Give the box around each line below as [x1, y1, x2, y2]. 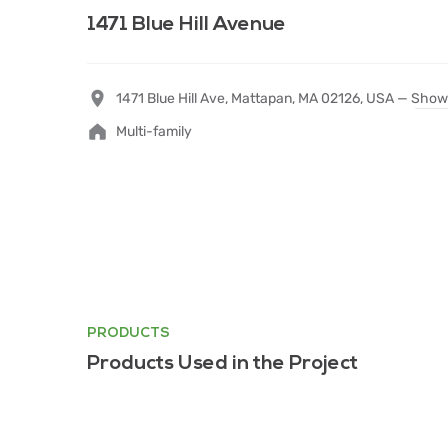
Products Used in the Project [87, 351, 358, 375]
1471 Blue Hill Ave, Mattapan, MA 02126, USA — [116, 90, 411, 107]
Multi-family [116, 123, 192, 140]
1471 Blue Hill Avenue [87, 12, 286, 36]
